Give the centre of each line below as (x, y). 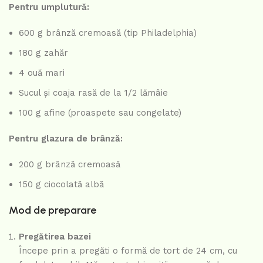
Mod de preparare (53, 210)
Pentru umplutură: (49, 7)
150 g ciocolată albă (61, 185)
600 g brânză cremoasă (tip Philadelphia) (108, 33)
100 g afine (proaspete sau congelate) (100, 113)
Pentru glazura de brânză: (66, 139)
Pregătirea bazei (55, 237)
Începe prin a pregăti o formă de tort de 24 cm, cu (128, 251)
